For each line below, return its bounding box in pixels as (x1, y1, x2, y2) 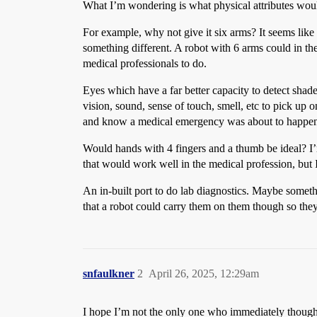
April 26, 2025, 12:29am (149, 267, 259, 279)
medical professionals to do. (83, 57, 207, 69)
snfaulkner (83, 267, 134, 279)
